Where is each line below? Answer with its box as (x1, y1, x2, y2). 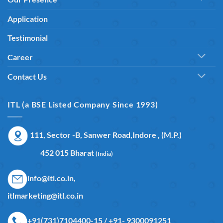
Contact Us (7, 72, 47, 82)
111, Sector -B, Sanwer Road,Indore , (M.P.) (28, 129, 182, 139)
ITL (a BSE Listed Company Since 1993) (7, 100, 158, 110)
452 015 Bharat (7, 147, 96, 157)
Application (7, 13, 48, 23)
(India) (96, 149, 113, 157)
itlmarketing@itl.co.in (7, 190, 83, 200)
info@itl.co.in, (27, 173, 76, 183)
